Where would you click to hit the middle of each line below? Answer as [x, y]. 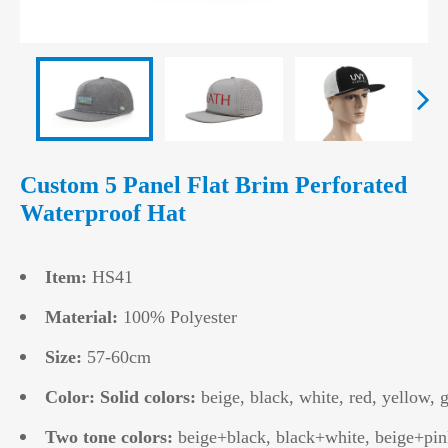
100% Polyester [180, 316]
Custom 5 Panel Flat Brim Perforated [213, 184]
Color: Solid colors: [123, 396]
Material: [84, 316]
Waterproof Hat [103, 212]
